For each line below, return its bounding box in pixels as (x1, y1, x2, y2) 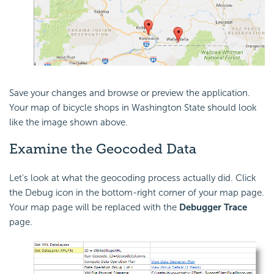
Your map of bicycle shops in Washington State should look (9, 102, 257, 114)
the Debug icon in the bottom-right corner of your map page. (9, 187, 264, 199)
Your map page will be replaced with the (9, 202, 179, 213)
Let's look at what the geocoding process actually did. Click (9, 172, 256, 184)
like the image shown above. (9, 117, 128, 128)
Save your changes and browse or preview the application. (9, 87, 250, 99)
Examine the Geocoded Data (9, 141, 196, 158)
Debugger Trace (179, 202, 247, 213)
